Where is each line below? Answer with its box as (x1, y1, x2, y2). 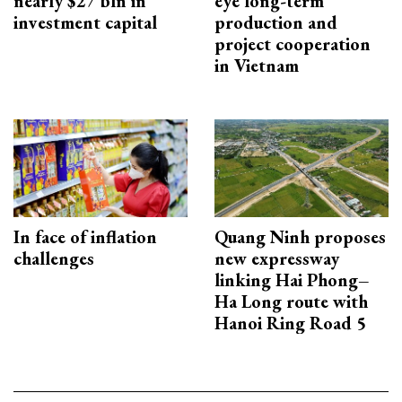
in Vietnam (214, 54, 299, 78)
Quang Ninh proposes (214, 225, 386, 249)
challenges (13, 247, 94, 271)
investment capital (13, 11, 157, 35)
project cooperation (214, 32, 371, 57)
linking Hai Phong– (214, 268, 370, 293)
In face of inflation (13, 225, 157, 249)
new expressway (214, 247, 339, 271)
